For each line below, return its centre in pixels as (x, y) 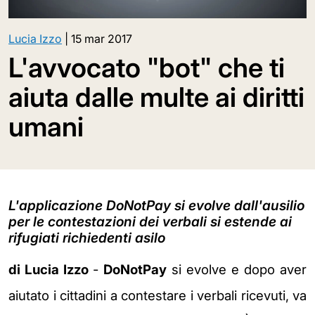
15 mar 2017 (102, 38)
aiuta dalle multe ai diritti (156, 97)
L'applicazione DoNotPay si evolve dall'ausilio (156, 205)
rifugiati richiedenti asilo (87, 237)
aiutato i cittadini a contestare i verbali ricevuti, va (157, 295)
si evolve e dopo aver (239, 269)
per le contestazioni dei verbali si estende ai (150, 221)
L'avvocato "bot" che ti (147, 67)
